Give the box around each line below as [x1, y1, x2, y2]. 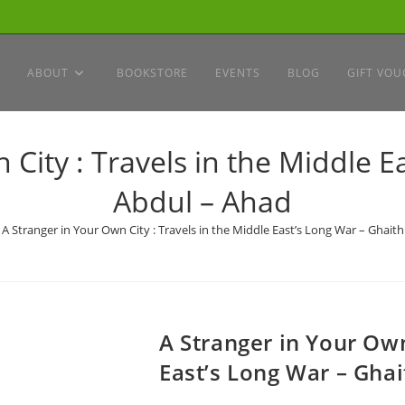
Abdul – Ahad [113, 182, 292, 221]
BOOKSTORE [117, 65, 188, 80]
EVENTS [215, 65, 260, 80]
